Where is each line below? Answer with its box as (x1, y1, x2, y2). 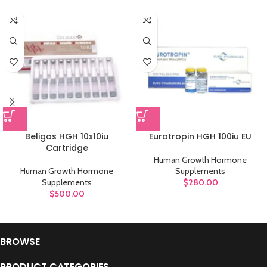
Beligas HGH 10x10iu (25, 131, 108, 143)
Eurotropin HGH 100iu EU (149, 131, 252, 143)
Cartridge (45, 142, 88, 154)
